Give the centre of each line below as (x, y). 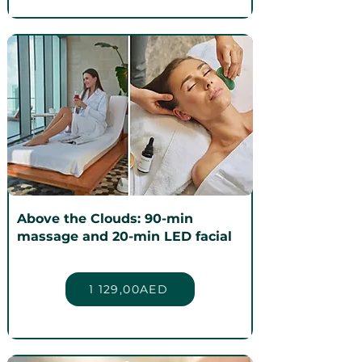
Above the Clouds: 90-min (105, 219)
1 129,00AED (128, 290)
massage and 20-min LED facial (124, 237)
